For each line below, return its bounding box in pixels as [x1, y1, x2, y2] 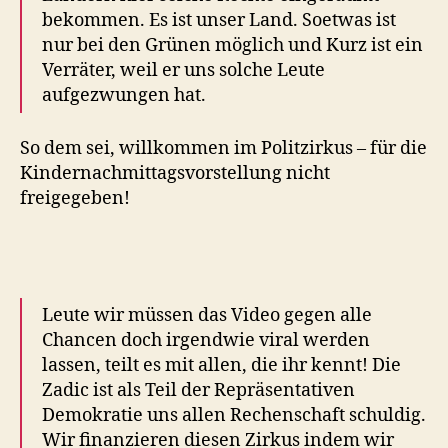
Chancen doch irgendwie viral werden [42, 329, 370, 353]
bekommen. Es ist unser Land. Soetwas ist [42, 9, 396, 33]
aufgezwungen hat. [42, 84, 206, 108]
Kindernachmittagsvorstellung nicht [20, 161, 330, 185]
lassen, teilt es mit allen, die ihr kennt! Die [42, 354, 401, 378]
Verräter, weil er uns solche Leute [42, 59, 325, 83]
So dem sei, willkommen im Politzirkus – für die [20, 136, 427, 160]
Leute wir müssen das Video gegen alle [42, 304, 372, 328]
